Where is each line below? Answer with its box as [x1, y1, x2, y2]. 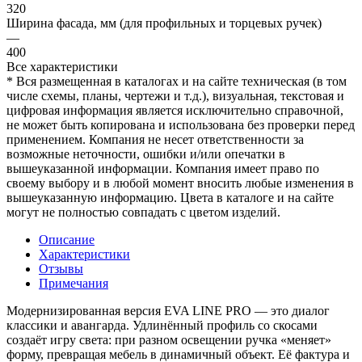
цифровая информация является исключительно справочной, [6, 103, 343, 117]
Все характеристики [6, 59, 118, 74]
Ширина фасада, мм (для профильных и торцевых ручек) [6, 15, 322, 30]
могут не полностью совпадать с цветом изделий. [6, 204, 280, 219]
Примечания [39, 276, 108, 290]
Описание [39, 232, 95, 246]
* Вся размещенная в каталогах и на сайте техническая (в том [6, 74, 347, 88]
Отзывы [39, 261, 83, 276]
